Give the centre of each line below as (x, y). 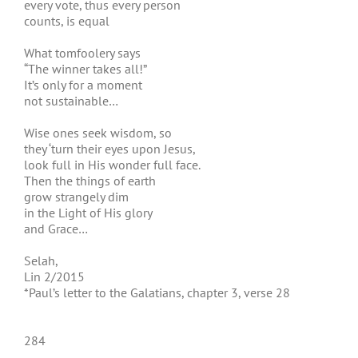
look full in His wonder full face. (112, 165)
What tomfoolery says (82, 53)
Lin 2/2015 (54, 276)
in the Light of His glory (88, 213)
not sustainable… (71, 101)
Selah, (41, 261)
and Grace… (56, 229)
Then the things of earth (90, 181)
